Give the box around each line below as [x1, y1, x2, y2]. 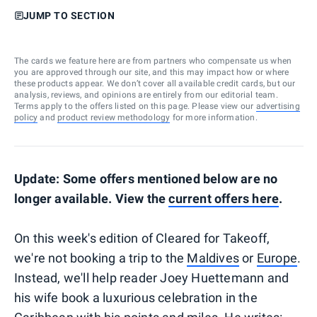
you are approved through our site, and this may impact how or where [14, 67, 289, 77]
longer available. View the [14, 190, 169, 206]
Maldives [187, 250, 240, 265]
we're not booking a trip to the [14, 250, 188, 265]
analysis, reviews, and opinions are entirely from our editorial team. [14, 89, 278, 100]
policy [14, 112, 38, 122]
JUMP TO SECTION [23, 9, 115, 21]
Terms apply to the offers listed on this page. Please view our [14, 100, 254, 111]
